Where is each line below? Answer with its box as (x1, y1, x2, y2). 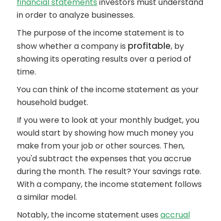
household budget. (17, 97, 88, 108)
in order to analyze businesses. (17, 9, 135, 21)
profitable (128, 40, 171, 52)
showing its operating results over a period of (17, 53, 191, 65)
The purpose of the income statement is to (17, 27, 184, 38)
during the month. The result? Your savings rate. (17, 166, 201, 177)
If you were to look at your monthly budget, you (17, 114, 199, 126)
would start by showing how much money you (17, 127, 193, 139)
